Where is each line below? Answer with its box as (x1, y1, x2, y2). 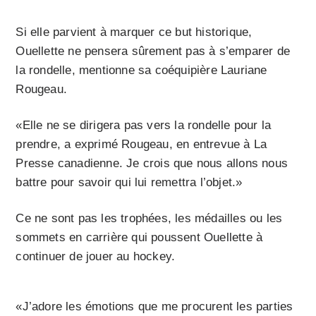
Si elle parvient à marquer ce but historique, (16, 25, 253, 39)
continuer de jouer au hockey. (16, 249, 176, 263)
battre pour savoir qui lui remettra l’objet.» (16, 175, 243, 189)
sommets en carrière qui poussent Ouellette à (16, 230, 263, 244)
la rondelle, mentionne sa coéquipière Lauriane (16, 63, 267, 77)
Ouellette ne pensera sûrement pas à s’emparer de (16, 44, 291, 58)
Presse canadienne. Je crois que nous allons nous (16, 156, 288, 170)
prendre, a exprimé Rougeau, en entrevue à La (16, 137, 267, 151)
